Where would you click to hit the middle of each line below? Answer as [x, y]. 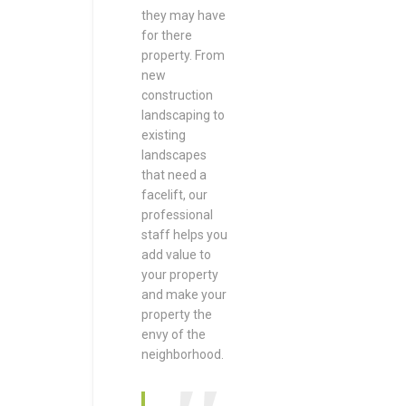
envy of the [174, 334]
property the [177, 314]
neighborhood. [183, 354]
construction [177, 95]
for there [167, 35]
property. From [183, 55]
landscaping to [183, 115]
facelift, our [174, 195]
